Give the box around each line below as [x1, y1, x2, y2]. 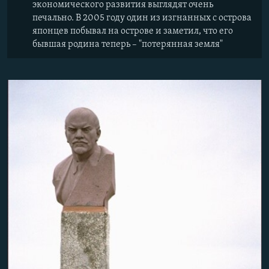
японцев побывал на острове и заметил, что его [32, 26, 233, 37]
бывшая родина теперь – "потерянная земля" [32, 40, 223, 50]
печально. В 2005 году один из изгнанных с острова [32, 13, 252, 23]
